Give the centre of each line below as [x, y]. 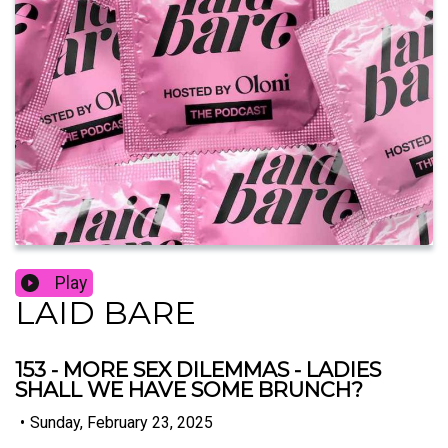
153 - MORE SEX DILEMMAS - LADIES [198, 370]
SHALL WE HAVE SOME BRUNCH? [189, 390]
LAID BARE [105, 313]
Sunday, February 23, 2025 [121, 422]
